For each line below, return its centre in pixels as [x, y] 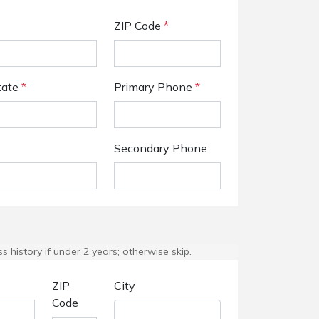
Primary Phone [155, 87]
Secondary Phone [161, 148]
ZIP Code [139, 26]
